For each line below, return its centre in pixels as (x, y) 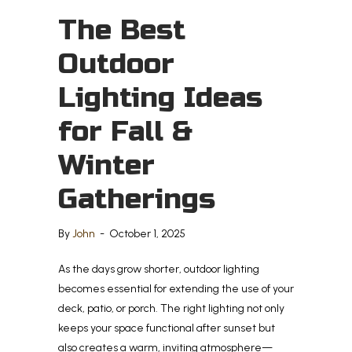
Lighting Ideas (160, 98)
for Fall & (125, 132)
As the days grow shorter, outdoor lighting (159, 269)
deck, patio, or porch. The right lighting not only (171, 309)
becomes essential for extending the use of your (176, 289)
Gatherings (137, 200)
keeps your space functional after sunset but (167, 328)
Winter (106, 166)
